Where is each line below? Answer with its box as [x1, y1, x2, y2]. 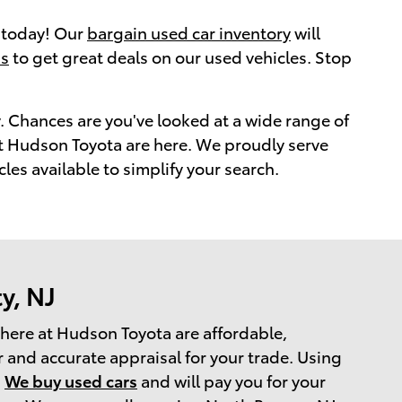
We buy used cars [4, 368, 137, 391]
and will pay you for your [137, 368, 326, 391]
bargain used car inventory [87, 21, 291, 44]
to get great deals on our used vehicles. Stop [9, 45, 352, 68]
